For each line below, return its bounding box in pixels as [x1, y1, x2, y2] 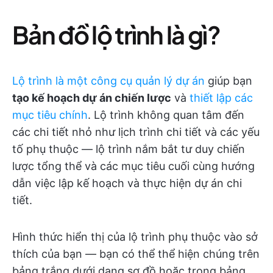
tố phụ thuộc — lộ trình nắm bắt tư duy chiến [12, 142, 245, 155]
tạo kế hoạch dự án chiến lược [12, 91, 171, 104]
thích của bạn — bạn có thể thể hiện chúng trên [12, 247, 260, 260]
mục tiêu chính [12, 108, 88, 121]
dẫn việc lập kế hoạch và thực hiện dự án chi [12, 176, 242, 190]
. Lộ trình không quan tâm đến [88, 108, 244, 121]
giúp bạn [205, 74, 252, 87]
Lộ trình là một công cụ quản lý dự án [12, 74, 205, 87]
